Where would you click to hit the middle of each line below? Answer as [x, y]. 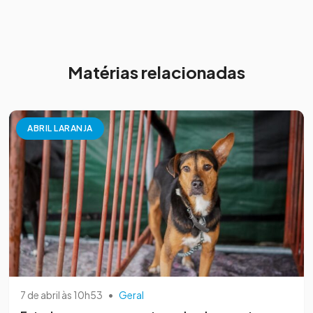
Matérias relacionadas [156, 72]
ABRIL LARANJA [60, 129]
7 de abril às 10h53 [61, 294]
